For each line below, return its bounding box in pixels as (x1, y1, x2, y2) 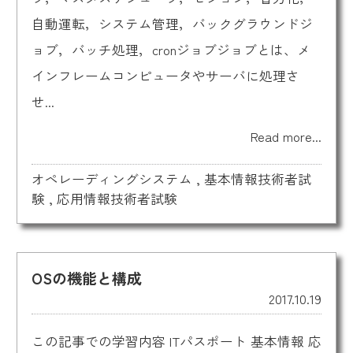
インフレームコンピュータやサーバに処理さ (31, 65, 299, 85)
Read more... (251, 127, 322, 147)
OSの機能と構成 (31, 267, 142, 289)
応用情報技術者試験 (56, 189, 177, 209)
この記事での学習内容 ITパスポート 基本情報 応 (31, 331, 321, 351)
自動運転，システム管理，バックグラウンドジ (31, 13, 313, 33)
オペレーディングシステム (31, 169, 192, 189)
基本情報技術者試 (203, 169, 311, 189)
